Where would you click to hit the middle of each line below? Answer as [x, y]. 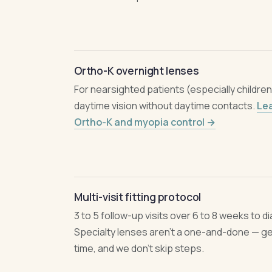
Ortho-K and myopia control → [145, 122]
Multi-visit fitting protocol [138, 197]
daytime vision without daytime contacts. [165, 106]
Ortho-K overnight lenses [137, 71]
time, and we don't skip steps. [139, 248]
